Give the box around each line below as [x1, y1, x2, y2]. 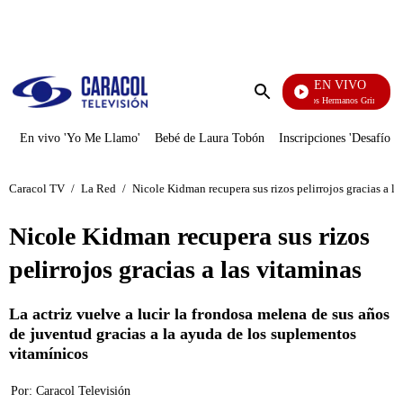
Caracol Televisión [36, 384, 130, 398]
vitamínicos [9, 345, 88, 363]
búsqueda [262, 118, 316, 133]
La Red [81, 181, 116, 195]
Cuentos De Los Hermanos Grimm [253, 95, 380, 105]
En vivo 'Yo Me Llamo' [20, 131, 140, 145]
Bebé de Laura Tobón [155, 131, 264, 145]
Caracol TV [9, 181, 65, 195]
